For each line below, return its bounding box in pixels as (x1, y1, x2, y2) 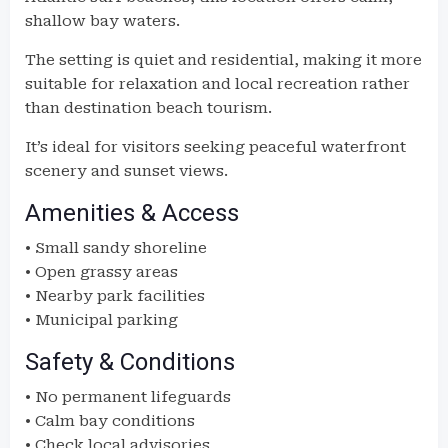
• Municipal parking (25, 311, 178, 329)
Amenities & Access (25, 199, 239, 227)
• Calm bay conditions (25, 412, 195, 430)
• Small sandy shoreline (25, 239, 207, 257)
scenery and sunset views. (25, 162, 228, 180)
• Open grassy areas (25, 263, 178, 281)
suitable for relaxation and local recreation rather (25, 75, 410, 93)
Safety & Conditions (25, 348, 235, 376)
